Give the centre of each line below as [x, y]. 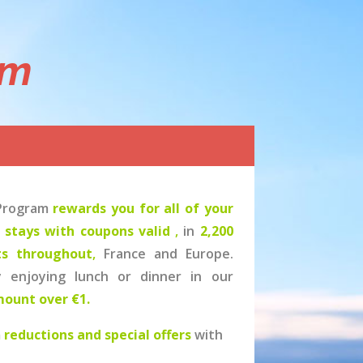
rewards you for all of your [143, 209]
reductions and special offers [99, 335]
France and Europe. [164, 254]
